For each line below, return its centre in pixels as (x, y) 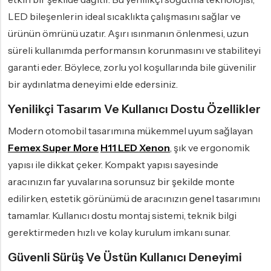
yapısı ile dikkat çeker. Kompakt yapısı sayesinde (113, 165)
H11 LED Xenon (135, 148)
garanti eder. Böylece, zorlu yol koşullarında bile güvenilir (132, 67)
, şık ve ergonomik (210, 148)
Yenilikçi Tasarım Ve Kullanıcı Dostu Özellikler (134, 109)
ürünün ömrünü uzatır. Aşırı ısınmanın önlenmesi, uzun (128, 34)
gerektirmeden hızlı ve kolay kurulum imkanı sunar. (119, 233)
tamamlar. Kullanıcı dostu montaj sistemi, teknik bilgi (122, 216)
